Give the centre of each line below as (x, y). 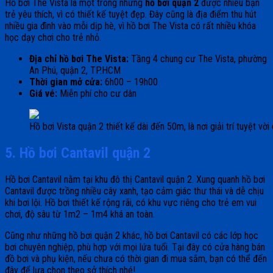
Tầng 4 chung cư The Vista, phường (199, 58)
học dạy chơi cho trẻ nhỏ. (54, 37)
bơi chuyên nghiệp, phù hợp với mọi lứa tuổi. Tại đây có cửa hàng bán (135, 247)
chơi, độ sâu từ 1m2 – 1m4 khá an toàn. (81, 214)
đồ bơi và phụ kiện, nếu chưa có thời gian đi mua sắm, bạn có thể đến (136, 258)
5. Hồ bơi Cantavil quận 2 (78, 153)
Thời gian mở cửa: (67, 82)
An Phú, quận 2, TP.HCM (75, 70)
